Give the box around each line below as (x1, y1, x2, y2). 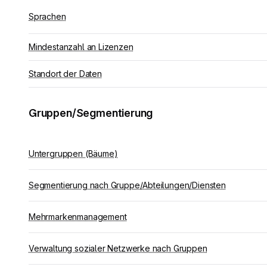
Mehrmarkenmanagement (29, 212, 127, 222)
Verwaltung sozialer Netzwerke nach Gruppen (29, 243, 207, 253)
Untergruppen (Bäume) (29, 148, 118, 159)
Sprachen (29, 11, 66, 21)
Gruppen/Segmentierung (29, 107, 153, 119)
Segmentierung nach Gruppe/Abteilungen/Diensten (29, 180, 226, 190)
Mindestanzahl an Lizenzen (29, 42, 133, 52)
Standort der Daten (29, 69, 102, 79)
